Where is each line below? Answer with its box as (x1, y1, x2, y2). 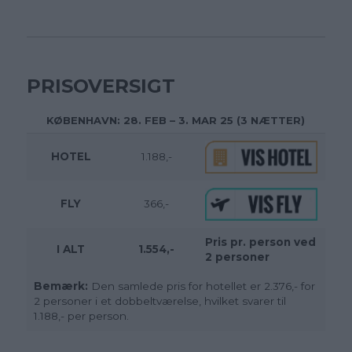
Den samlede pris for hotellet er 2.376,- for (91, 280, 316, 293)
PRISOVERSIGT (26, 74, 175, 97)
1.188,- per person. (34, 310, 130, 323)
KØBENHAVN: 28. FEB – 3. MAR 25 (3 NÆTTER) (46, 113, 306, 126)
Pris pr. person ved (205, 236, 317, 249)
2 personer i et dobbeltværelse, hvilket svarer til (34, 295, 287, 308)
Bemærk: (34, 280, 92, 293)
